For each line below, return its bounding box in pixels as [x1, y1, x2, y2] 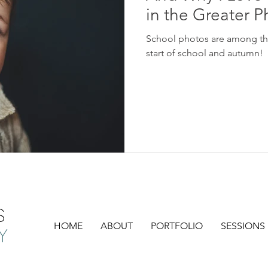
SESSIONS [221, 220, 265, 232]
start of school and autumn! [146, 47, 263, 59]
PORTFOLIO [151, 220, 203, 232]
